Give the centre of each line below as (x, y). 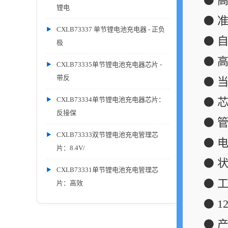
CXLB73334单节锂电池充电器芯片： (111, 99)
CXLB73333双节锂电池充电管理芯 (107, 135)
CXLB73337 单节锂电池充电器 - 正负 (111, 29)
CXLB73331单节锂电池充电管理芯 (107, 170)
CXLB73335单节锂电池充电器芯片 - (109, 64)
